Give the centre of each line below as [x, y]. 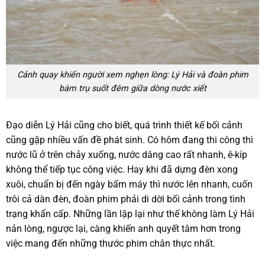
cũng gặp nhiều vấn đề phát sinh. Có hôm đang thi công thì [130, 140]
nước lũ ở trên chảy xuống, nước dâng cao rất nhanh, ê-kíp [127, 154]
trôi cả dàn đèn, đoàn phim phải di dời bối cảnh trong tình [126, 199]
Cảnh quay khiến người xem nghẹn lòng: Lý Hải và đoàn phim [132, 75]
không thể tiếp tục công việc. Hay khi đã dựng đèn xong [122, 169]
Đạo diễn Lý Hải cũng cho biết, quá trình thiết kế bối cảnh [124, 125]
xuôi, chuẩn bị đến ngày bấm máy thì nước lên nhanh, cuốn [129, 184]
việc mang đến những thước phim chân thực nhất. [111, 243]
